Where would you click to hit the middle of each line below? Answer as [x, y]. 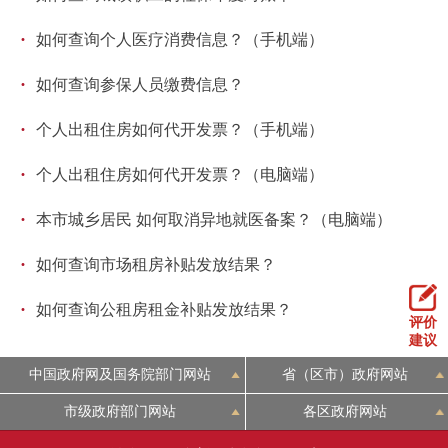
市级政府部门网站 [120, 412]
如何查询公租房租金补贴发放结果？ [164, 310]
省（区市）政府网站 [345, 375]
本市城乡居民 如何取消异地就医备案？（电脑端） [214, 220]
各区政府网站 [345, 412]
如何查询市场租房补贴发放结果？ [156, 265]
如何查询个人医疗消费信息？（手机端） [180, 40]
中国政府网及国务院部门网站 [120, 375]
